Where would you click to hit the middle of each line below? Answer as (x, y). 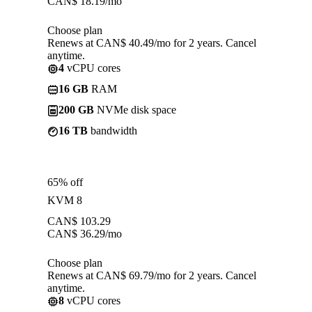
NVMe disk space (135, 109)
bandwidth (112, 130)
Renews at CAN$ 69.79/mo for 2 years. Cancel (152, 275)
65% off (65, 182)
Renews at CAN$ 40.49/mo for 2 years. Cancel (152, 42)
